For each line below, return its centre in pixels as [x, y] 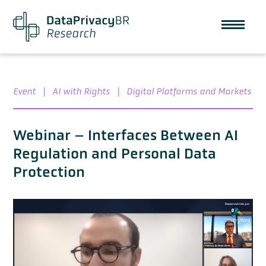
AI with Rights [81, 91]
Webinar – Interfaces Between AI [126, 135]
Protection [49, 172]
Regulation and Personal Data [115, 153]
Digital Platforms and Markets [189, 91]
